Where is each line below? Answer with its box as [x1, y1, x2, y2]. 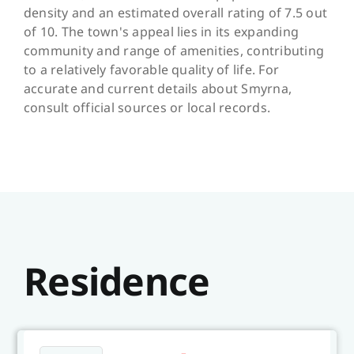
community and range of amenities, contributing [23, 41, 325, 59]
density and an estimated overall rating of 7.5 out [23, 3, 327, 21]
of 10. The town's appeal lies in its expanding [23, 22, 299, 40]
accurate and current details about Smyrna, [23, 79, 292, 97]
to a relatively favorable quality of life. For [23, 60, 280, 78]
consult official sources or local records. [23, 98, 271, 116]
